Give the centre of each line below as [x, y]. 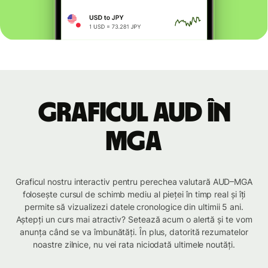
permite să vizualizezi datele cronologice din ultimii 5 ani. [134, 207]
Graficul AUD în [134, 113]
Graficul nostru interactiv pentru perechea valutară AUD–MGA [134, 182]
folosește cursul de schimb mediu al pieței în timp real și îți [134, 194]
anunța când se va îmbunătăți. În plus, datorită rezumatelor [134, 232]
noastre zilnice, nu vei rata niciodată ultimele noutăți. [134, 245]
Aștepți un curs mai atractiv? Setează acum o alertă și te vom [134, 220]
